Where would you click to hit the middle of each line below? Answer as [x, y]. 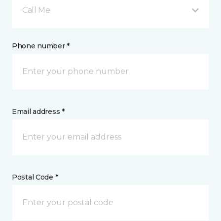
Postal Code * [35, 177]
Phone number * [41, 46]
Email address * [38, 111]
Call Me [36, 10]
